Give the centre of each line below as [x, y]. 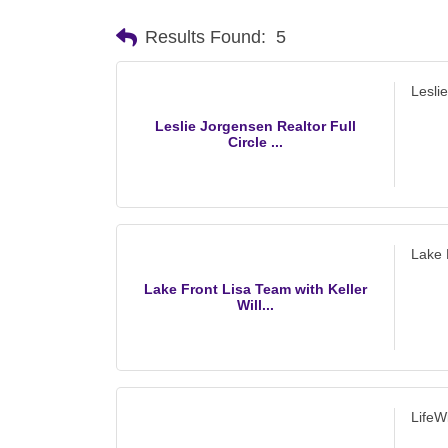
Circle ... [256, 142]
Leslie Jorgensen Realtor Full [256, 126]
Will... [256, 305]
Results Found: [205, 37]
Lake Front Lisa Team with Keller [256, 289]
